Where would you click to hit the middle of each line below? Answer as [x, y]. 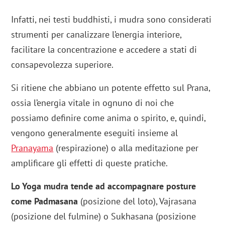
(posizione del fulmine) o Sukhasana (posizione [104, 216]
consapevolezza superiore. [63, 65]
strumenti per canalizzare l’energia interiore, [96, 35]
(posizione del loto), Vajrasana [137, 201]
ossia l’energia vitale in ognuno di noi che [93, 103]
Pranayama [32, 148]
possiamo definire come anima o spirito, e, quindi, [108, 118]
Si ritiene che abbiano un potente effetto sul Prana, [111, 88]
